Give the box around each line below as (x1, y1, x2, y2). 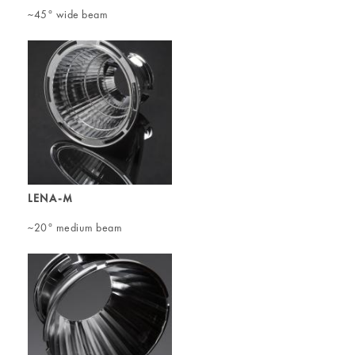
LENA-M (28, 190, 74, 205)
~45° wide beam (28, 6, 108, 21)
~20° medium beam (28, 219, 122, 235)
